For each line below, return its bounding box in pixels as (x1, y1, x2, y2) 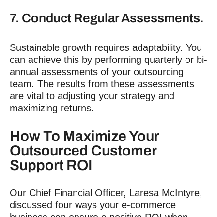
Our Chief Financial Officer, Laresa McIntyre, (10, 187, 202, 198)
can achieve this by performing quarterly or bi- (10, 54, 207, 65)
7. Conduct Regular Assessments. (10, 11, 204, 25)
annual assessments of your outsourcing (10, 66, 184, 77)
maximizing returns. (10, 102, 94, 113)
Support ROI (10, 157, 92, 173)
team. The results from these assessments (10, 78, 194, 89)
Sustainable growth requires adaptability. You (10, 42, 202, 53)
